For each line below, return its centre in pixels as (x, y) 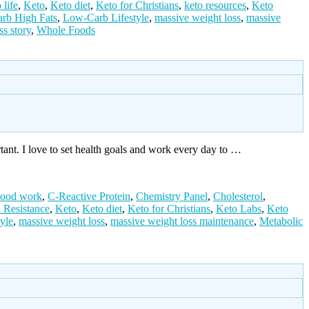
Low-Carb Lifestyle (106, 18)
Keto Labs (239, 208)
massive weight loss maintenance (182, 221)
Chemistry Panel (172, 196)
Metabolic (281, 221)
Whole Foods (66, 30)
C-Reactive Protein (89, 196)
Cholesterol (238, 196)
